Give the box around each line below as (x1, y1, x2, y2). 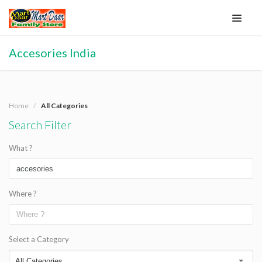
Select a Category (9, 235, 69, 244)
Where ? (9, 189, 37, 198)
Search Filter (9, 118, 71, 132)
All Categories (41, 101, 88, 110)
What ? (9, 143, 33, 153)
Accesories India (9, 46, 96, 60)
